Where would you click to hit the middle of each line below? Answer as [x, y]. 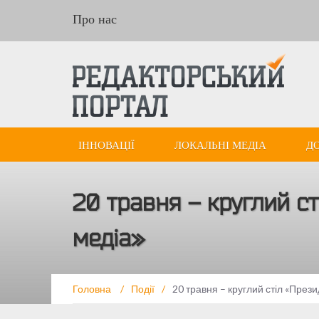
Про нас [95, 19]
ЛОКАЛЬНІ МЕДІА [220, 145]
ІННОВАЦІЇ [106, 145]
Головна [93, 288]
